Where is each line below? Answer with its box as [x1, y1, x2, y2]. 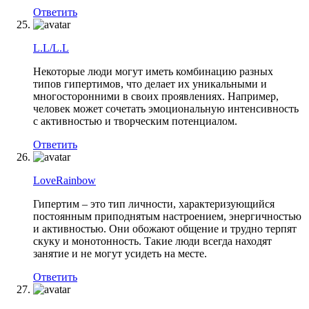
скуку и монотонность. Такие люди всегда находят [33, 235, 272, 247]
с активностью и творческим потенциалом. [33, 114, 237, 127]
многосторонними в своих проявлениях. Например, [33, 90, 279, 102]
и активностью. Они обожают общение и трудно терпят [33, 222, 297, 235]
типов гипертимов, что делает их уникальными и [33, 77, 267, 90]
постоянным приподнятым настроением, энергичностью [33, 210, 301, 222]
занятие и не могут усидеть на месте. [33, 247, 207, 259]
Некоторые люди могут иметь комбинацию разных [33, 65, 273, 77]
